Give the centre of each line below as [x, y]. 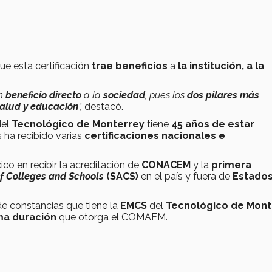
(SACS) [124, 177]
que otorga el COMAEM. [113, 217]
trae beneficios [131, 66]
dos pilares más [223, 95]
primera [231, 165]
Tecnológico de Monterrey [79, 124]
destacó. [103, 107]
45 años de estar [213, 124]
